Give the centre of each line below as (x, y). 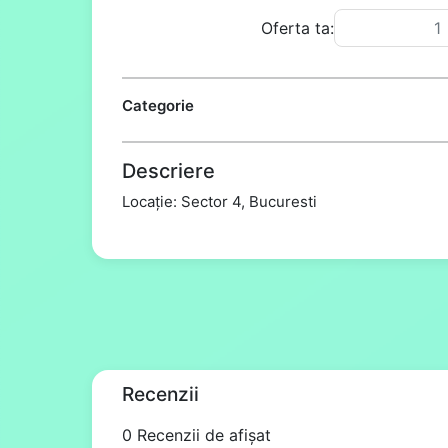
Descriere (168, 171)
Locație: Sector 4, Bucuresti (219, 201)
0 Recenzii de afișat (196, 435)
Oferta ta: (297, 28)
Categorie (158, 105)
